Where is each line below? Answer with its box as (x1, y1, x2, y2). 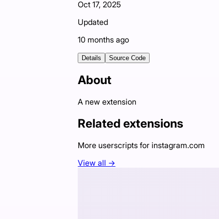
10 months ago (78, 35, 130, 45)
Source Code (109, 54, 146, 62)
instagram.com (152, 140, 205, 150)
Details (82, 54, 102, 62)
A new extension (78, 96, 137, 107)
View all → (78, 157, 116, 168)
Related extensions (78, 116, 184, 131)
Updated (78, 17, 109, 27)
